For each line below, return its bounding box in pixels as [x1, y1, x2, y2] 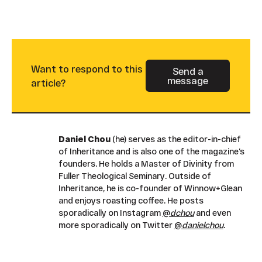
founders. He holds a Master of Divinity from [58, 158, 234, 168]
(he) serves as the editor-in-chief [110, 133, 241, 144]
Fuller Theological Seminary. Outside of [58, 170, 211, 181]
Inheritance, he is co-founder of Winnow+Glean [58, 182, 242, 193]
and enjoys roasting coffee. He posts [58, 195, 204, 205]
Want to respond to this [30, 63, 143, 74]
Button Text [188, 74, 244, 86]
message [167, 74, 209, 86]
